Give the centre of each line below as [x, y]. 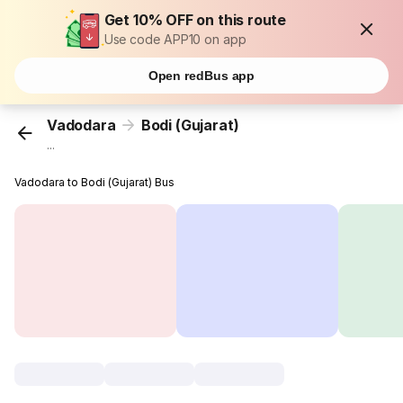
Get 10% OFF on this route [195, 20]
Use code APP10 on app [175, 39]
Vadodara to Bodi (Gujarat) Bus [95, 183]
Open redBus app [201, 76]
